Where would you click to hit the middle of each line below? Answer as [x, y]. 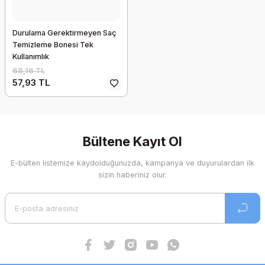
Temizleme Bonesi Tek [53, 45]
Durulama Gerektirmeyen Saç [64, 33]
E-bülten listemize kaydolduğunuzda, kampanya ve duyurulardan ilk [132, 163]
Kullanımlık [31, 56]
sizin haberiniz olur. [132, 175]
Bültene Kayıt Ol [132, 141]
